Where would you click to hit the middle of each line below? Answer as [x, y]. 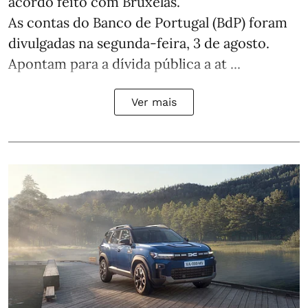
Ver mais [154, 102]
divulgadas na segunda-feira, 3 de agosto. [139, 43]
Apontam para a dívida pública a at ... [124, 63]
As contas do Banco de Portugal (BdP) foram [148, 22]
